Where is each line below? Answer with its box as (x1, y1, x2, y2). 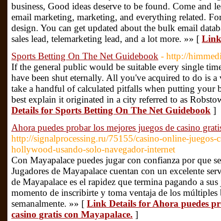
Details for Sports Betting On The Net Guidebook (11, 105, 211, 115)
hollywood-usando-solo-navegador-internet (11, 144, 175, 154)
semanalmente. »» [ (11, 198, 87, 209)
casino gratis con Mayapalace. (11, 209, 133, 220)
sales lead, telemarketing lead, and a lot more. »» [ (11, 34, 202, 44)
